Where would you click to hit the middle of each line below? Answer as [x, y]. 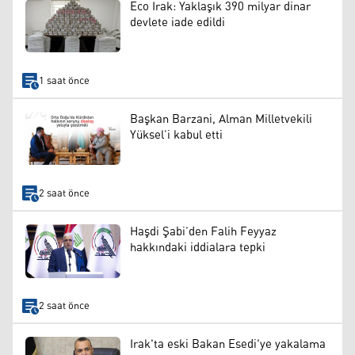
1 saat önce [64, 81]
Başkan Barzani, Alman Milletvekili [221, 119]
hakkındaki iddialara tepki [198, 248]
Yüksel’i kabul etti [176, 135]
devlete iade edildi [177, 22]
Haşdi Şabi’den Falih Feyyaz [203, 232]
